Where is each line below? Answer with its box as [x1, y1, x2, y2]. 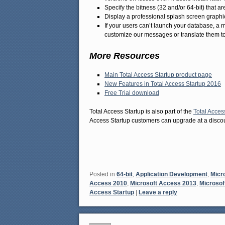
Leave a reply [139, 188, 177, 196]
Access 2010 [89, 179, 127, 187]
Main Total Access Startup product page [104, 71, 212, 78]
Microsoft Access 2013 [130, 179, 196, 187]
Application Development [136, 170, 207, 178]
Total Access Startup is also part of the [89, 108, 193, 116]
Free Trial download [104, 89, 159, 96]
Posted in [89, 170, 115, 178]
